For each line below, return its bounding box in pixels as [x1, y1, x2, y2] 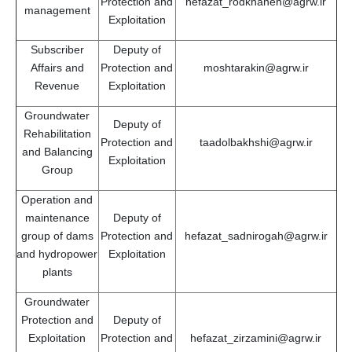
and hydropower [16, 247, 97, 260]
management [24, 3, 90, 16]
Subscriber [30, 42, 84, 56]
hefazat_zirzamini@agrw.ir [190, 331, 321, 344]
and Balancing [21, 145, 93, 158]
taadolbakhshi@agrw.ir [199, 135, 313, 148]
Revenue [35, 79, 79, 92]
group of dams [20, 229, 93, 242]
